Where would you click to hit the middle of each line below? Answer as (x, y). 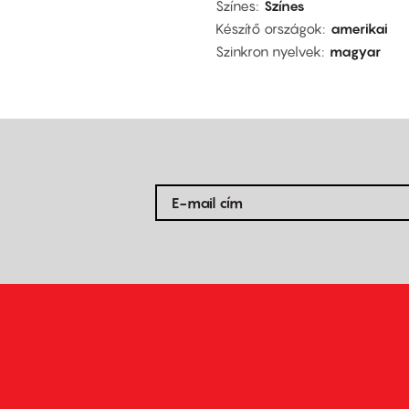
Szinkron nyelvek (268, 51)
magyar (355, 51)
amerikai (359, 28)
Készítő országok (269, 28)
